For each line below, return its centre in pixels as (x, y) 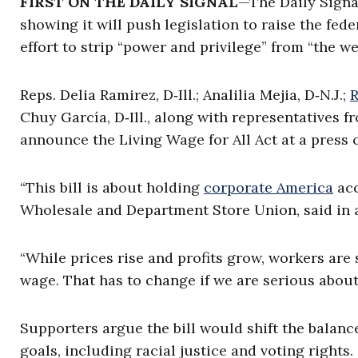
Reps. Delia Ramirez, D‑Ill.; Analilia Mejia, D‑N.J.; (185, 95)
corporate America (268, 188)
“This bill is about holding (112, 188)
